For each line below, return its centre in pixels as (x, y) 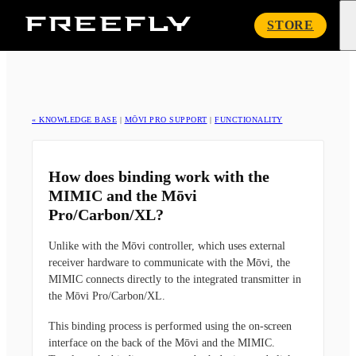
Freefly (208, 22)
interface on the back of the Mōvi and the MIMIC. (162, 342)
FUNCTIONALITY (249, 120)
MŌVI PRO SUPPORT (166, 120)
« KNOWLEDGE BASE (74, 120)
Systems (211, 37)
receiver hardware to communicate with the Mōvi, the (169, 263)
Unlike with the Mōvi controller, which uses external (167, 246)
